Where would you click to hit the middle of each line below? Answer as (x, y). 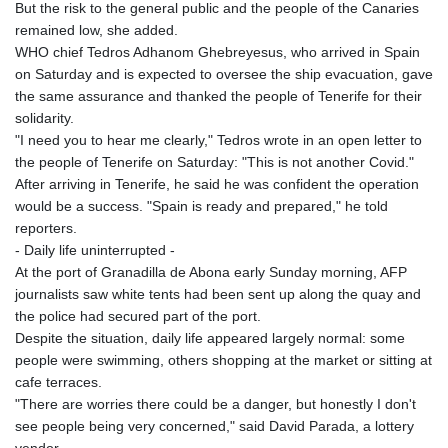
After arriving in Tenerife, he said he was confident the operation (217, 184)
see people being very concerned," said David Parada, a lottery (214, 426)
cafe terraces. (58, 382)
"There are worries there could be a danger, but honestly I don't (215, 404)
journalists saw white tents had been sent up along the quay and (218, 294)
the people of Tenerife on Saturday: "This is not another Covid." (214, 162)
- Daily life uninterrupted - (95, 250)
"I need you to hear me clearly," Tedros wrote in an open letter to (218, 140)
